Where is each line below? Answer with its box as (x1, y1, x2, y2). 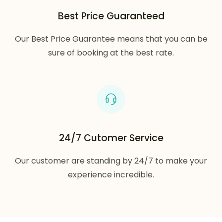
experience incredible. (68, 169, 154, 180)
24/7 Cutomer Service (58, 131, 164, 145)
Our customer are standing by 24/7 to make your (15, 155, 207, 166)
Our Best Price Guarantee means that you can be (14, 33, 208, 45)
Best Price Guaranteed (57, 9, 165, 23)
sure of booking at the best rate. (48, 47, 174, 58)
